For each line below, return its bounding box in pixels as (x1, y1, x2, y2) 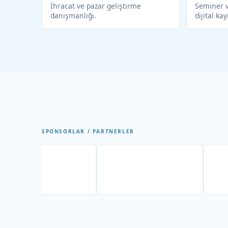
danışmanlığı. (50, 11, 96, 21)
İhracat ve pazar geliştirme (50, 1, 141, 11)
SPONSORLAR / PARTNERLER (42, 128, 134, 135)
